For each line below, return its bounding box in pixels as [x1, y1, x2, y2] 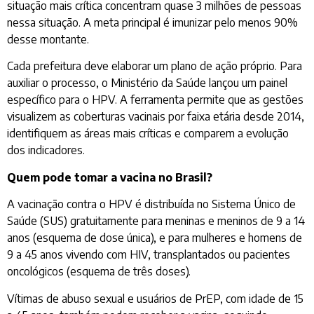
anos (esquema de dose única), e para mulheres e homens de [7, 231, 302, 245]
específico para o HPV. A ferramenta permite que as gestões [7, 93, 303, 107]
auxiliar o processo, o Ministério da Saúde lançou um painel [7, 76, 287, 90]
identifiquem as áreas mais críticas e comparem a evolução [7, 126, 289, 141]
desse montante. [7, 32, 89, 46]
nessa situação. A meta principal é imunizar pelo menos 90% [7, 15, 298, 29]
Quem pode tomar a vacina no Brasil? [7, 170, 212, 184]
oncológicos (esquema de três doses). [7, 264, 191, 279]
